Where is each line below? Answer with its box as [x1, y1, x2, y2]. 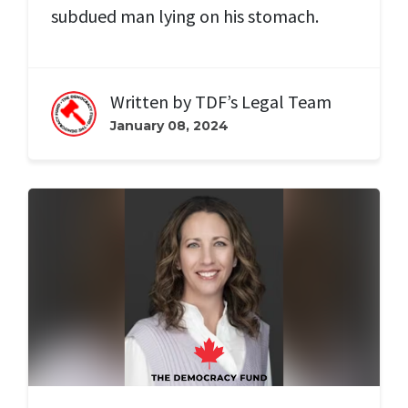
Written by [110, 90, 195, 114]
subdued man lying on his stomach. [51, 5, 319, 28]
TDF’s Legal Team [195, 90, 331, 114]
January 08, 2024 [110, 117, 229, 135]
